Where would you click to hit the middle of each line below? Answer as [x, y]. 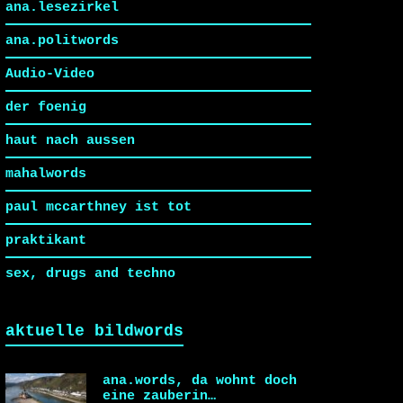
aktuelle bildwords [94, 331]
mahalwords [50, 174]
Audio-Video [54, 74]
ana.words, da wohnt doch [200, 381]
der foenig [50, 107]
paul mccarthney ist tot [103, 207]
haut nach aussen [74, 140]
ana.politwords [66, 40]
